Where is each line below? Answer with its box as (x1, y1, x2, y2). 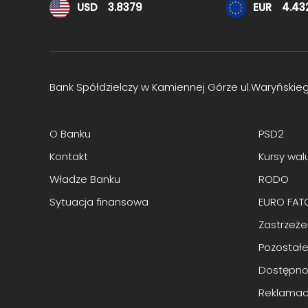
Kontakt (49, 148, 88, 164)
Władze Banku (49, 171, 120, 186)
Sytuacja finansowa (49, 194, 148, 209)
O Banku (49, 126, 91, 141)
